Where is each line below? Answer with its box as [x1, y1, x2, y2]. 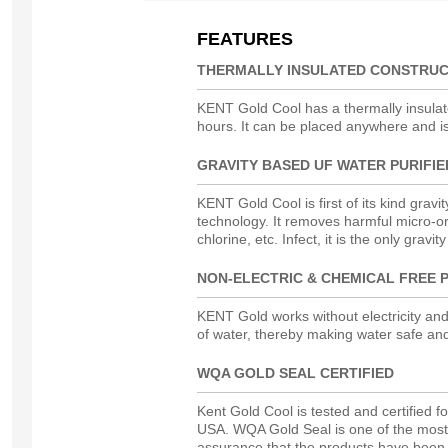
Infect [282, 231, 317, 247]
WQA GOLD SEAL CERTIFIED [197, 365, 394, 381]
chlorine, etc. [197, 231, 282, 247]
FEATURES [197, 29, 293, 49]
